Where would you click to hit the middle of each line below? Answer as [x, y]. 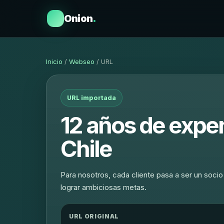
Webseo [82, 61]
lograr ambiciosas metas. [103, 187]
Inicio [54, 61]
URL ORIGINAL [94, 216]
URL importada [91, 98]
